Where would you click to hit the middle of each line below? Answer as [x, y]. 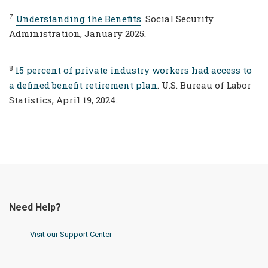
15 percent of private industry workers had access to [133, 70]
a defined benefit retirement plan [83, 85]
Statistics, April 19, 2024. [63, 100]
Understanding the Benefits [78, 19]
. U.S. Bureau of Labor [204, 85]
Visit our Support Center [71, 234]
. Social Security [177, 19]
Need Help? [35, 208]
